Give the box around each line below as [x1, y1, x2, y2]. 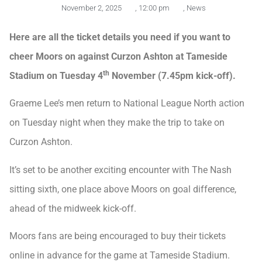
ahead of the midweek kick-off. [9, 202, 136, 214]
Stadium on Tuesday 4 [9, 70, 103, 81]
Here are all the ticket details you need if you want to [9, 31, 230, 43]
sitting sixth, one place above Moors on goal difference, [9, 183, 236, 195]
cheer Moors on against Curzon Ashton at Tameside [9, 50, 227, 62]
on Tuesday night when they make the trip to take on [9, 117, 225, 129]
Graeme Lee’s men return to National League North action [9, 98, 244, 109]
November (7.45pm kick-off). [109, 70, 236, 81]
